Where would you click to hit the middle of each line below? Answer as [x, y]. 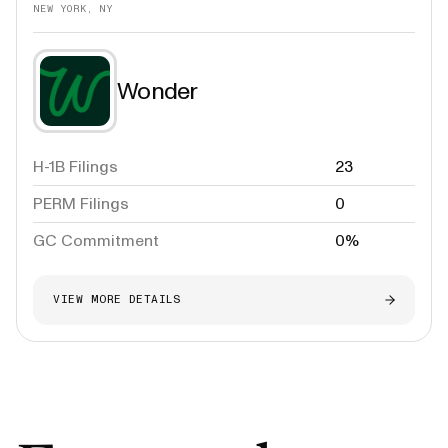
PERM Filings [81, 203]
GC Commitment [96, 240]
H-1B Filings [75, 166]
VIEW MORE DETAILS [117, 299]
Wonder [157, 90]
